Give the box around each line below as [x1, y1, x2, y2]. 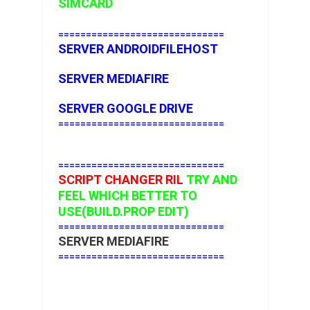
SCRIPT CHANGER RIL [57, 172, 183, 188]
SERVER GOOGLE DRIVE [57, 101, 193, 116]
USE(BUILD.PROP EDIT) [57, 204, 189, 219]
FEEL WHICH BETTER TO [57, 188, 197, 203]
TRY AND [183, 172, 237, 188]
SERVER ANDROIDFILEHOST [57, 42, 218, 57]
